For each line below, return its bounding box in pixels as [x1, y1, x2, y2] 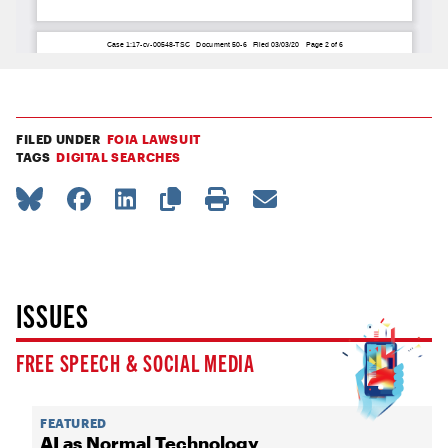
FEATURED [40, 416, 107, 431]
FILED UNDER [16, 132, 101, 147]
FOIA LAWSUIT [106, 132, 201, 147]
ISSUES [16, 294, 89, 335]
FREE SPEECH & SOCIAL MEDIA [16, 347, 255, 378]
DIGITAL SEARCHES [56, 150, 182, 165]
